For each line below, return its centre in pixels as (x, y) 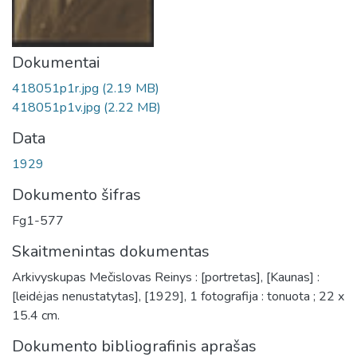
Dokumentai (56, 63)
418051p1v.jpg (58, 108)
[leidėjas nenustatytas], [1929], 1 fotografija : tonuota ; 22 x (178, 296)
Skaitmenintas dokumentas (111, 251)
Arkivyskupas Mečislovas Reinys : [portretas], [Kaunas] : (166, 277)
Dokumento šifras (76, 195)
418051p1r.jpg (57, 88)
